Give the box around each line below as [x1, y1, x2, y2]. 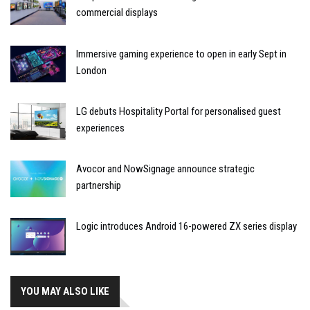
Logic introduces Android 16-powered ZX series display [76, 220, 297, 233]
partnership [76, 179, 121, 192]
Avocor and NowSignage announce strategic [76, 163, 255, 176]
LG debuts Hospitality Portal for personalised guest [76, 104, 281, 118]
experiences [76, 121, 125, 134]
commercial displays [76, 6, 158, 19]
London [76, 64, 107, 77]
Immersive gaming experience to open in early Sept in [76, 47, 286, 60]
